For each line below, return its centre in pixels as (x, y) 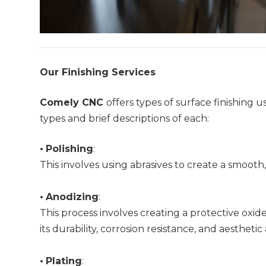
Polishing (70, 149)
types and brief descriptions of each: (125, 119)
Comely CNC (73, 103)
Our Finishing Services (98, 72)
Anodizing (72, 197)
